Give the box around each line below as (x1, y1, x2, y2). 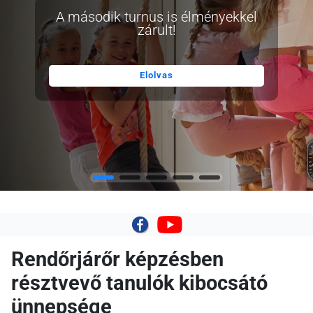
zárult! (137, 22, 176, 39)
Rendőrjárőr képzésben (11, 247, 224, 272)
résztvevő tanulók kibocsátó (11, 271, 268, 296)
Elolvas (140, 70, 173, 81)
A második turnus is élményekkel (56, 9, 257, 26)
